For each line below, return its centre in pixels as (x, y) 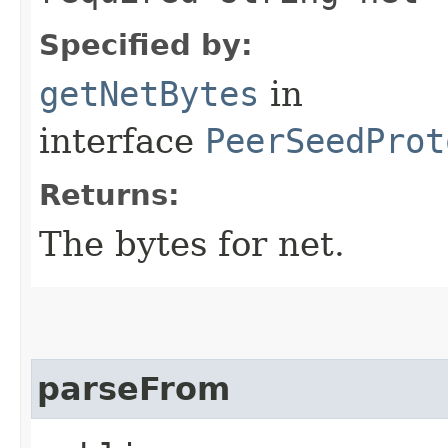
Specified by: (146, 44)
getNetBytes (149, 93)
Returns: (109, 194)
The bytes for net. (192, 243)
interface (122, 140)
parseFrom (133, 388)
